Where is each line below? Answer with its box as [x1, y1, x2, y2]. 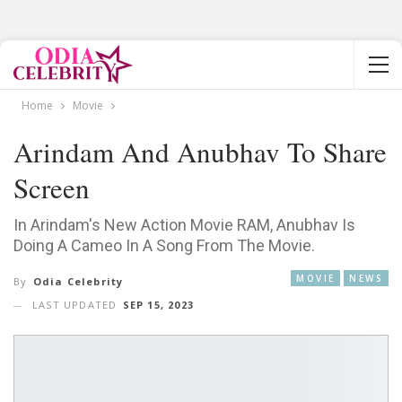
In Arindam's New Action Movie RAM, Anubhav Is [13, 215, 355, 234]
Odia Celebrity [32, 275, 124, 289]
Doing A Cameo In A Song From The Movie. [13, 236, 315, 255]
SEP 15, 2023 [122, 298, 195, 312]
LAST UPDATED [32, 298, 121, 312]
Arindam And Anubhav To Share [13, 133, 387, 170]
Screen [13, 169, 90, 206]
